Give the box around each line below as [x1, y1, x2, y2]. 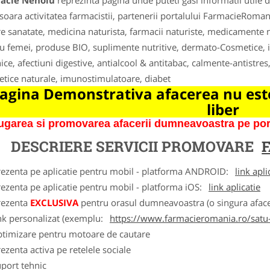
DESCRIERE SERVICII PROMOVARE [11, 137, 258, 156]
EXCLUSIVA [30, 196, 78, 209]
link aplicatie [209, 181, 260, 193]
